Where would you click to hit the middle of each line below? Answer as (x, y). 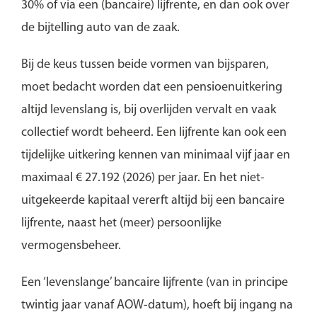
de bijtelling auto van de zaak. (102, 28)
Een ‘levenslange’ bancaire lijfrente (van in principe (154, 282)
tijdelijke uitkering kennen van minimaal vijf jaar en (155, 155)
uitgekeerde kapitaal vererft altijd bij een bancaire (152, 200)
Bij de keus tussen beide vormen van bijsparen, (145, 64)
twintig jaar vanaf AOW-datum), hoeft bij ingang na (157, 305)
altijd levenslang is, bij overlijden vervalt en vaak (148, 110)
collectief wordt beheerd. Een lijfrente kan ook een (154, 132)
